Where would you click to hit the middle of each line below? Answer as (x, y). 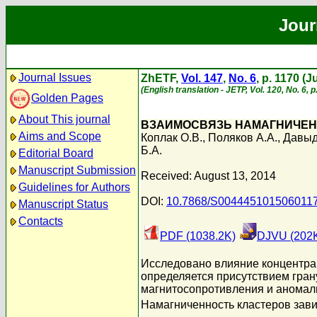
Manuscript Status (63, 204)
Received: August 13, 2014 (208, 176)
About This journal (64, 119)
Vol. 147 (202, 78)
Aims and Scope (60, 136)
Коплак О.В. (172, 138)
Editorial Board (56, 153)
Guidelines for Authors (74, 187)
